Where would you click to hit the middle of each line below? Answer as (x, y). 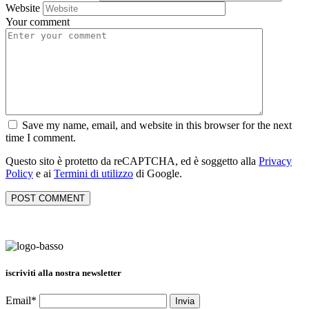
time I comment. (41, 137)
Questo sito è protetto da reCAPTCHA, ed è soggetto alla (132, 161)
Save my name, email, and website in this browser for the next (157, 125)
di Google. (158, 173)
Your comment (38, 21)
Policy (19, 173)
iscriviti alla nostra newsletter (63, 272)
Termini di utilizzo (93, 173)
